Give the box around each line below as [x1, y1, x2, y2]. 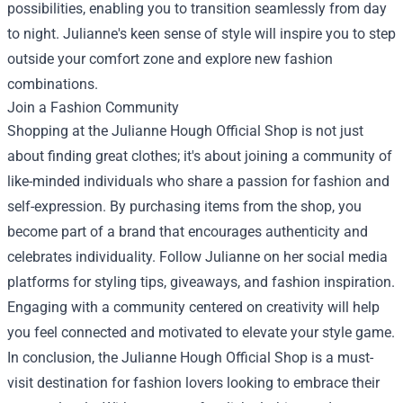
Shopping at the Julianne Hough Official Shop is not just [7, 122, 363, 139]
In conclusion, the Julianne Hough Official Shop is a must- [7, 349, 373, 366]
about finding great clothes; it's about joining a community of [7, 148, 392, 165]
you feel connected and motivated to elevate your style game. [7, 324, 395, 341]
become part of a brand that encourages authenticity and [7, 223, 368, 240]
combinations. [7, 76, 98, 93]
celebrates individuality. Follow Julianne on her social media [7, 248, 388, 265]
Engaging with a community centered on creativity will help [7, 299, 380, 316]
